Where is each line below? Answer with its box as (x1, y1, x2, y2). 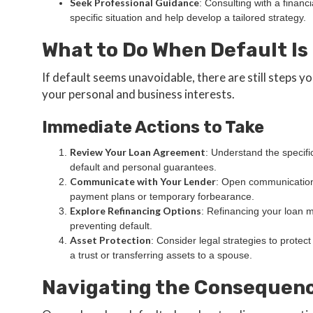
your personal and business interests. (42, 87, 235, 101)
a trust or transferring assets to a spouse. (70, 249, 252, 261)
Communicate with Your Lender (70, 175, 216, 187)
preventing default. (70, 220, 152, 231)
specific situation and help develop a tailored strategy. (70, 12, 306, 23)
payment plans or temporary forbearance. (70, 191, 254, 202)
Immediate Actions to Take (42, 117, 264, 137)
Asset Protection (70, 234, 151, 246)
